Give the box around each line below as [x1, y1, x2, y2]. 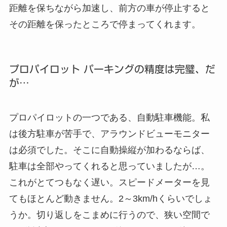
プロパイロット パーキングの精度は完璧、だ [9, 64, 215, 74]
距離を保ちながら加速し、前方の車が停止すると [9, 3, 210, 13]
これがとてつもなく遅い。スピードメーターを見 [9, 177, 210, 188]
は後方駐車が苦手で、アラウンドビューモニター [9, 129, 210, 139]
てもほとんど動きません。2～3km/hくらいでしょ [9, 194, 212, 204]
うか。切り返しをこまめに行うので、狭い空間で [9, 210, 210, 220]
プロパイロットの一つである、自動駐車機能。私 [9, 112, 210, 123]
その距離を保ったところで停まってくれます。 [9, 19, 201, 29]
